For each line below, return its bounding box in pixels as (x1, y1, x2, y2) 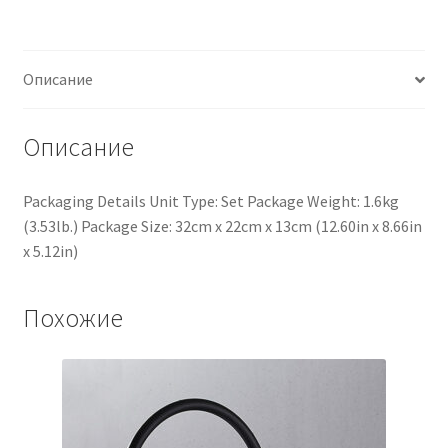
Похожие (22, 301, 123, 334)
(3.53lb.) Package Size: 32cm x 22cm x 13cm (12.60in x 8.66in (22, 215, 422, 236)
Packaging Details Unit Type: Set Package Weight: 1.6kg (22, 190, 399, 211)
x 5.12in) (22, 240, 78, 261)
